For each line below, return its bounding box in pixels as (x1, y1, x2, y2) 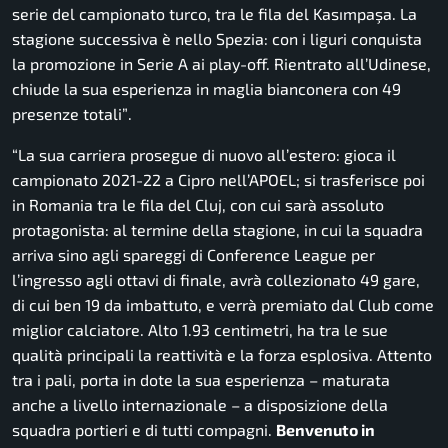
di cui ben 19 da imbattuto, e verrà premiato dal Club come (12, 295, 434, 315)
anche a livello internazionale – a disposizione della (12, 395, 388, 415)
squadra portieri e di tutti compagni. (12, 420, 276, 440)
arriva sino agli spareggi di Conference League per (12, 245, 375, 265)
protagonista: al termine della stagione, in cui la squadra (12, 220, 423, 240)
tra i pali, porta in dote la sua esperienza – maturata (12, 370, 390, 390)
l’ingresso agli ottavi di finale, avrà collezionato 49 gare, (12, 270, 420, 290)
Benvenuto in (276, 420, 375, 440)
